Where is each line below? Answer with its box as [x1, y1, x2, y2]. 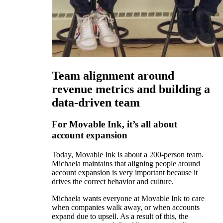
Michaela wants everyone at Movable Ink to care [52, 194, 205, 203]
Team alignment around [52, 69, 174, 82]
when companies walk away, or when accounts [52, 203, 200, 212]
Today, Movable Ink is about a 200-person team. [52, 150, 204, 159]
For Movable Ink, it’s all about [52, 119, 177, 130]
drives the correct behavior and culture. [52, 177, 174, 186]
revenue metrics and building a [52, 82, 210, 96]
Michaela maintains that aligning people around [52, 159, 200, 168]
